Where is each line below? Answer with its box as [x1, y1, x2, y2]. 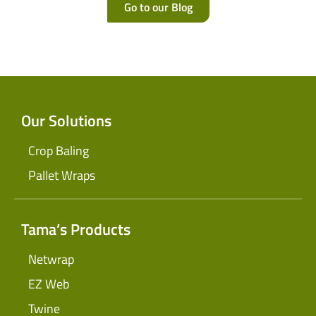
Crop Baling [28, 141, 89, 161]
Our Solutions [21, 109, 111, 133]
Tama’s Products [21, 217, 130, 242]
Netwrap [28, 250, 74, 269]
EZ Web [28, 274, 69, 294]
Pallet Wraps [28, 166, 95, 186]
